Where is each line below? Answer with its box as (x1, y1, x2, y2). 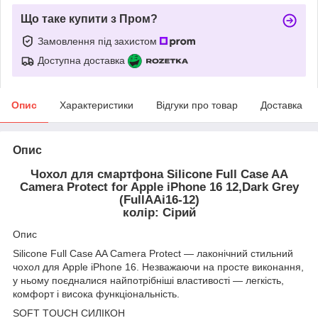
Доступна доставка (38, 54, 125, 66)
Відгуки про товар (156, 99, 238, 111)
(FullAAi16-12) (119, 192, 199, 207)
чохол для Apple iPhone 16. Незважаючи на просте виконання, (13, 261, 304, 273)
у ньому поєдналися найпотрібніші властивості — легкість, (13, 274, 284, 286)
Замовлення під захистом (38, 35, 160, 47)
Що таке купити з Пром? (21, 12, 158, 25)
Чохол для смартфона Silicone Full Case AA (30, 167, 288, 181)
